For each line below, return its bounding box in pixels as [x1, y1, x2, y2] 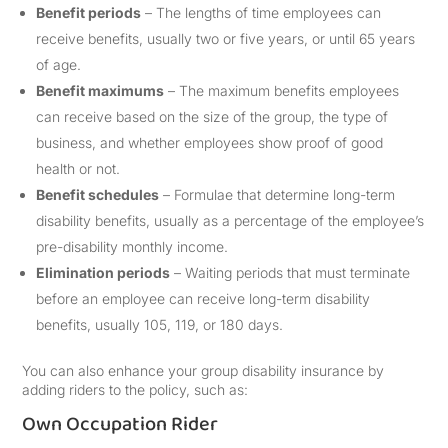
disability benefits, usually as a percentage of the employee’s [36, 212, 425, 229]
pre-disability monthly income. [36, 238, 229, 255]
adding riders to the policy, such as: [22, 381, 249, 398]
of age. [36, 56, 82, 73]
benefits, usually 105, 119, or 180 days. [36, 316, 284, 333]
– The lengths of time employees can [141, 4, 382, 21]
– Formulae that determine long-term [159, 186, 396, 203]
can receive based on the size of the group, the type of [36, 108, 389, 125]
